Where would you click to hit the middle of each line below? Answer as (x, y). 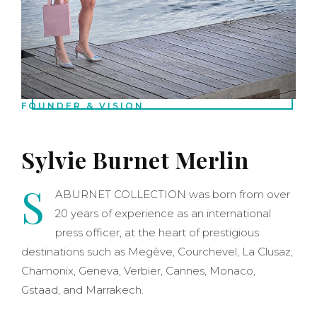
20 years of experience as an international (163, 213)
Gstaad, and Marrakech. (82, 289)
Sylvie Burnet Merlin (135, 159)
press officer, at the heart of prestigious (157, 232)
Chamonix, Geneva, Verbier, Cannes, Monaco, (138, 270)
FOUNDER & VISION (83, 105)
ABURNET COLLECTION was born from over (173, 194)
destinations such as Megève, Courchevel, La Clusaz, (157, 251)
